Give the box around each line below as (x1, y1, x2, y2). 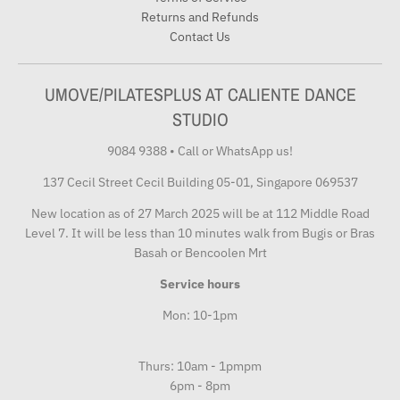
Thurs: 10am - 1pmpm (138, 358, 262, 375)
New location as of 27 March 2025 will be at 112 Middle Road (30, 205, 370, 222)
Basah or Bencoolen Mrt (133, 245, 267, 262)
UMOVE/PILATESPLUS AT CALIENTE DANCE (44, 81, 356, 106)
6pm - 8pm (170, 378, 230, 395)
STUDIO (171, 106, 229, 131)
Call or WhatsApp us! (178, 142, 293, 159)
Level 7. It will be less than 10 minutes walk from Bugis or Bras (25, 225, 375, 242)
